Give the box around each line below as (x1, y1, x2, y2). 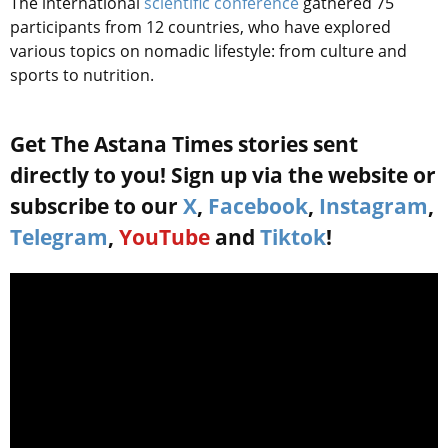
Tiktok (260, 223, 326, 252)
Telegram (10, 223, 108, 252)
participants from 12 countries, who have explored (10, 16, 391, 39)
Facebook (208, 192, 308, 221)
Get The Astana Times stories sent (10, 130, 358, 159)
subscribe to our (10, 192, 183, 221)
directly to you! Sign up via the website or (10, 161, 436, 190)
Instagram (319, 192, 428, 221)
